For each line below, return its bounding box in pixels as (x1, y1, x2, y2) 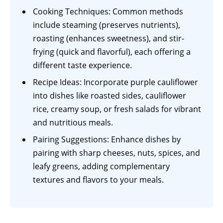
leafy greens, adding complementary (33, 161, 170, 172)
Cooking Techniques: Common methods (33, 6, 183, 17)
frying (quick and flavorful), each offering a (33, 46, 191, 58)
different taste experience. (33, 60, 132, 71)
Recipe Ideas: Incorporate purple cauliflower (33, 77, 198, 88)
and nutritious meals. (33, 117, 113, 128)
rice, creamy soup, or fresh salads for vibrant (33, 104, 201, 115)
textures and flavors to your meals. (33, 174, 164, 186)
